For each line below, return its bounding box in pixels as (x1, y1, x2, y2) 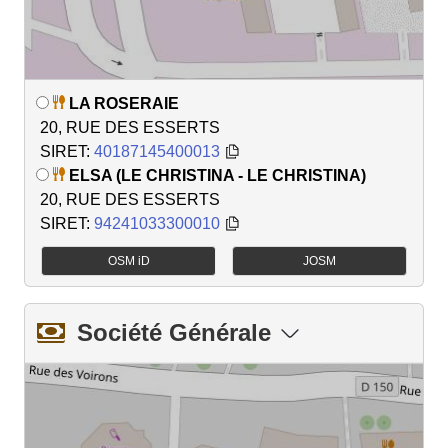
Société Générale (77, 319, 271, 347)
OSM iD (107, 254, 150, 269)
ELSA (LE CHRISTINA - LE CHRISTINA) (69, 167, 366, 185)
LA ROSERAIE (69, 95, 179, 113)
